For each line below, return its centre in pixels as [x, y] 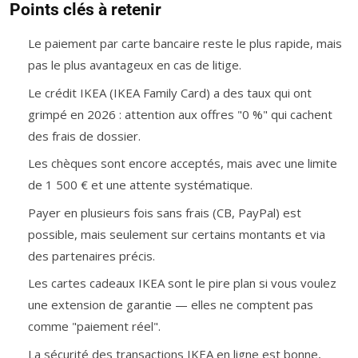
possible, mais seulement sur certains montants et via [176, 234]
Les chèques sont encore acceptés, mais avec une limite [182, 163]
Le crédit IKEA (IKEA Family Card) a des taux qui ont [169, 92]
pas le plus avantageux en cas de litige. [134, 65]
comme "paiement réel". [94, 326]
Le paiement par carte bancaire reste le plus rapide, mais [185, 44]
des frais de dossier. [84, 135]
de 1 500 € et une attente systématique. [140, 185]
